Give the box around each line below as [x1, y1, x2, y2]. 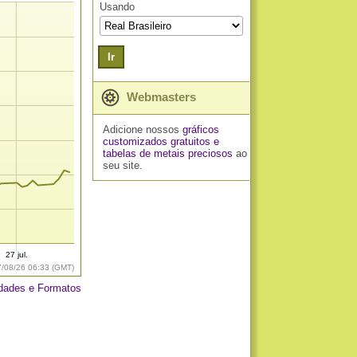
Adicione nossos [102, 124, 182, 135]
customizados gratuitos [102, 135, 210, 147]
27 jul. [6, 250, 29, 260]
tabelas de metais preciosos [102, 147, 233, 159]
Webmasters [124, 90, 196, 104]
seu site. [102, 159, 143, 171]
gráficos [182, 124, 219, 135]
